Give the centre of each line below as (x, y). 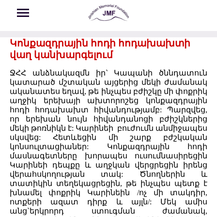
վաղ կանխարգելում (61, 55)
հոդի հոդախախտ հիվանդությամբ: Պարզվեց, (108, 110)
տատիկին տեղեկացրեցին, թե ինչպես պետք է (108, 184)
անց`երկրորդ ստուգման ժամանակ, (108, 211)
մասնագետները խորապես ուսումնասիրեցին (108, 156)
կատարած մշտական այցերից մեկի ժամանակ (108, 82)
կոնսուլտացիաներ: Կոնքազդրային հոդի (108, 147)
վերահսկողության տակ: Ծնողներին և (108, 174)
